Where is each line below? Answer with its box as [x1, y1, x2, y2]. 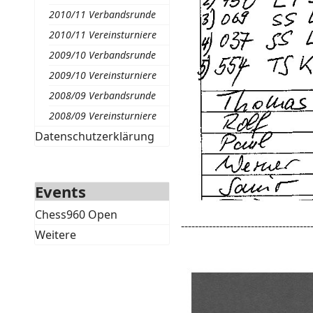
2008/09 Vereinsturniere [48, 109, 156, 122]
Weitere [34, 227, 76, 242]
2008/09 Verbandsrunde [48, 89, 156, 102]
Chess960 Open [34, 207, 117, 222]
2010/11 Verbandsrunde [48, 8, 156, 21]
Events [34, 181, 86, 202]
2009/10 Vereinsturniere [48, 68, 156, 82]
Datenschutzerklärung [34, 129, 154, 144]
